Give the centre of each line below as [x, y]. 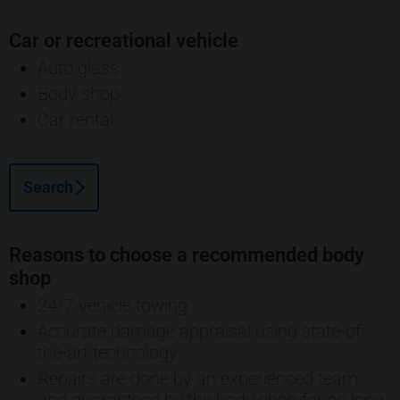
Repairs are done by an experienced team [198, 378]
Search [48, 187]
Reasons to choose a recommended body [187, 254]
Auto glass [78, 67]
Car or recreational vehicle [124, 40]
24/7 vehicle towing [112, 305]
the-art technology [108, 352]
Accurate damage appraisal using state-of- [202, 331]
